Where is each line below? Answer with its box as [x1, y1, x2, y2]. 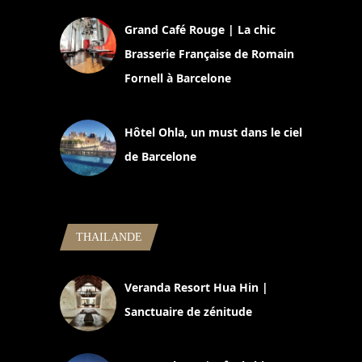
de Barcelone [124, 148, 196, 164]
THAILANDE [76, 230, 142, 243]
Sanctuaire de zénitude [124, 303, 252, 319]
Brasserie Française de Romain [124, 45, 294, 61]
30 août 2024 [124, 324, 185, 339]
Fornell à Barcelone [124, 69, 231, 86]
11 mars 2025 [60, 90, 123, 105]
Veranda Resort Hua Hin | [124, 279, 268, 295]
